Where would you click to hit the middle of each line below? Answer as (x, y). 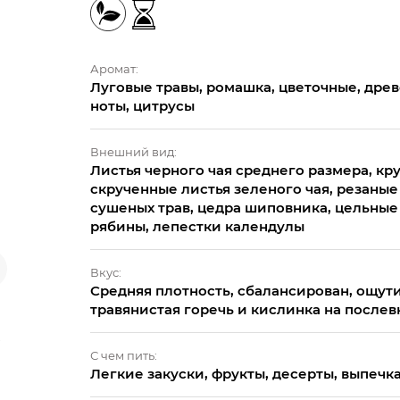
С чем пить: (124, 355)
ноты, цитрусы (142, 106)
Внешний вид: (133, 152)
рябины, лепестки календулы (197, 226)
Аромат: (114, 69)
